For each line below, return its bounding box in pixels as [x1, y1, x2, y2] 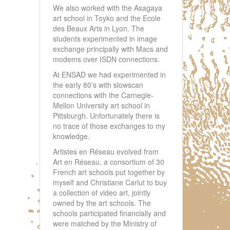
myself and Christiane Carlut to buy [53, 177, 167, 188]
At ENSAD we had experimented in [53, 69, 166, 80]
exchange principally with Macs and [53, 44, 168, 54]
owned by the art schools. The [53, 198, 151, 208]
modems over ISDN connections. [53, 54, 160, 65]
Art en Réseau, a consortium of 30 [53, 157, 164, 167]
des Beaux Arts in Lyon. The [53, 23, 144, 34]
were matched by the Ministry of [53, 218, 157, 229]
